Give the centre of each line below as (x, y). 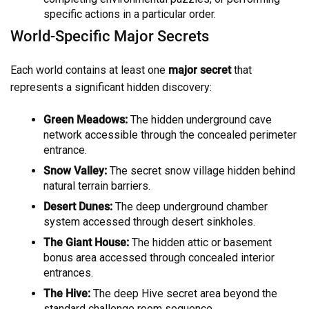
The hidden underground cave (200, 120)
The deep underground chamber (190, 207)
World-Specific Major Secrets (110, 36)
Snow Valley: (75, 171)
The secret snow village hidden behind (201, 171)
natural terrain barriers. (97, 186)
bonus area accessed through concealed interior (159, 258)
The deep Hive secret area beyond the (184, 294)
